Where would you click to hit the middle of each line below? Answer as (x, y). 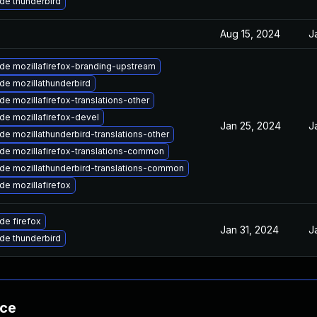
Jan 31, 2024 (249, 230)
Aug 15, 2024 (250, 34)
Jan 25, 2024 (250, 126)
